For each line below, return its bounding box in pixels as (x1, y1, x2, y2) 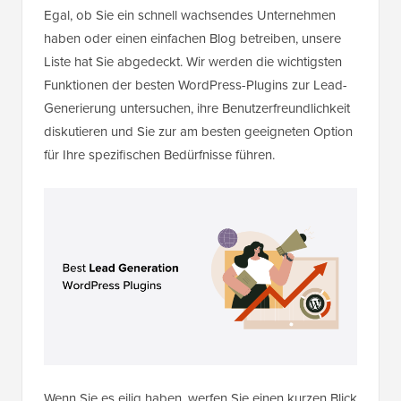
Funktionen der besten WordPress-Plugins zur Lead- (44, 75, 347, 96)
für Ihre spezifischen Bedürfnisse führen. (44, 145, 275, 166)
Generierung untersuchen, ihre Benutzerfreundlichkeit (44, 98, 350, 119)
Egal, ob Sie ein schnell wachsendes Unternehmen (44, 5, 336, 26)
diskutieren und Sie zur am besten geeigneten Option (44, 122, 353, 142)
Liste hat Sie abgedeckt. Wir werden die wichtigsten (44, 52, 342, 73)
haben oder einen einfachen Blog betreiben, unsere (44, 29, 341, 49)
